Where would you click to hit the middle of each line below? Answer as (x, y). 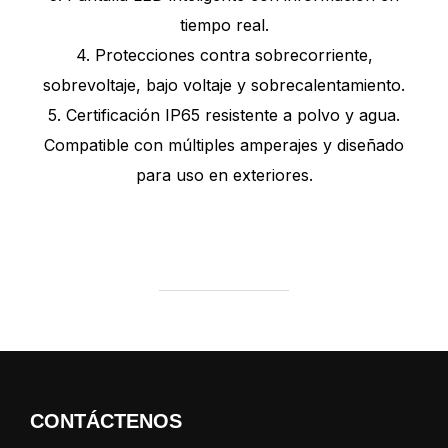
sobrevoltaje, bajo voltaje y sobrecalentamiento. (224, 85)
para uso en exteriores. (224, 175)
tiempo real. (224, 25)
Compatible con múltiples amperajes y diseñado (224, 145)
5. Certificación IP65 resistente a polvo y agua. (224, 115)
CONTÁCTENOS (106, 421)
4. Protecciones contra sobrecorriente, (224, 55)
